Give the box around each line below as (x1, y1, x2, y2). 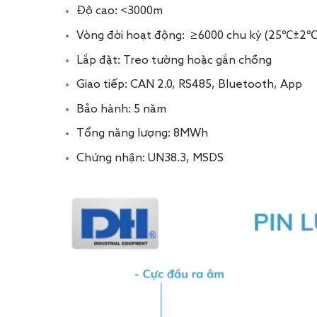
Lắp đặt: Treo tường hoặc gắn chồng (76, 54, 272, 67)
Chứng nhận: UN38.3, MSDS (76, 153, 224, 165)
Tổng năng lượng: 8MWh (76, 128, 208, 140)
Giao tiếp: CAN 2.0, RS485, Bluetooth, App (76, 79, 302, 91)
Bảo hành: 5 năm (76, 103, 166, 115)
